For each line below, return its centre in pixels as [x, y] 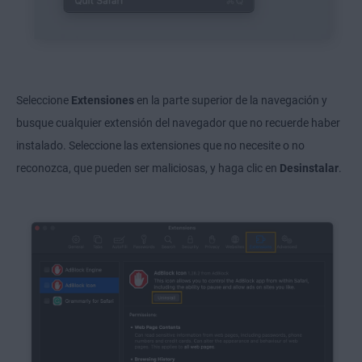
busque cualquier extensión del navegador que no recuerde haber [178, 123]
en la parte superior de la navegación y [231, 101]
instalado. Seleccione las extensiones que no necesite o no [160, 146]
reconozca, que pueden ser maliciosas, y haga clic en [148, 168]
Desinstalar [309, 168]
